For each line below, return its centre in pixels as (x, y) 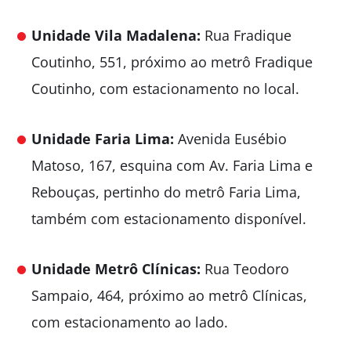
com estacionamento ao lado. (130, 322)
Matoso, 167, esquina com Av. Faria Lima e (172, 165)
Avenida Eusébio (232, 138)
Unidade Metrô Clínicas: (116, 268)
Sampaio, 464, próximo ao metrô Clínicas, (169, 295)
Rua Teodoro (245, 268)
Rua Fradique (246, 35)
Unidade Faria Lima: (105, 138)
